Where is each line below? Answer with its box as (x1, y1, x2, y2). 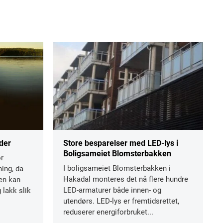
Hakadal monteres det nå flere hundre (63, 174, 188, 184)
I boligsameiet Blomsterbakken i (63, 163, 171, 173)
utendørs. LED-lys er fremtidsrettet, (63, 196, 179, 206)
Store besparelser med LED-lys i (63, 137, 178, 148)
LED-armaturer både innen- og (63, 185, 161, 195)
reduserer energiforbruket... (63, 207, 153, 217)
